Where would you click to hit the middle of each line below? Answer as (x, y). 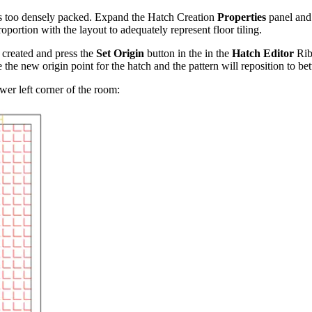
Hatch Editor (263, 54)
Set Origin (120, 54)
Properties (242, 17)
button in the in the (188, 54)
